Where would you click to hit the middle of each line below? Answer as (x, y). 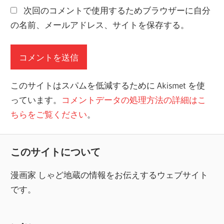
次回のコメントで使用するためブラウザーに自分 (117, 10)
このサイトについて (56, 152)
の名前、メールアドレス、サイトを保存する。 (100, 24)
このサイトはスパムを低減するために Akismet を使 (108, 85)
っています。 (36, 99)
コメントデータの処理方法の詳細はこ (134, 99)
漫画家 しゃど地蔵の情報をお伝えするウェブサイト (109, 175)
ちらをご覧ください (49, 114)
